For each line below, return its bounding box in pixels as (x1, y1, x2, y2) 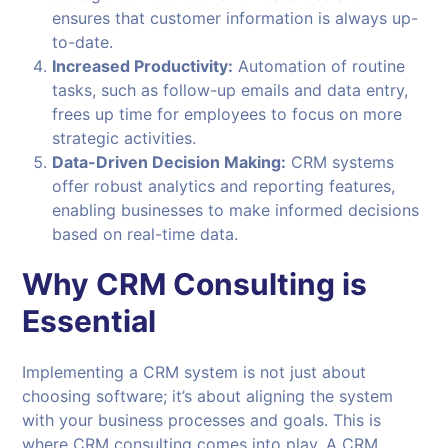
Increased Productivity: (52, 56, 234, 77)
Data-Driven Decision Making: (52, 152, 287, 173)
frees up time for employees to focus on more (52, 104, 403, 125)
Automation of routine (233, 56, 406, 77)
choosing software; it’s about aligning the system (22, 386, 394, 407)
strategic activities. (52, 128, 197, 149)
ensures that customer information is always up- (52, 8, 419, 29)
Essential (22, 303, 157, 340)
